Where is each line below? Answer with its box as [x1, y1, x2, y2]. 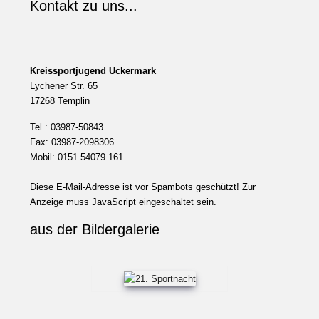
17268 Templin [30, 95, 90, 107]
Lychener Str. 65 [30, 80, 98, 92]
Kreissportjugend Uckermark [30, 66, 156, 77]
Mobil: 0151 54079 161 [30, 152, 123, 163]
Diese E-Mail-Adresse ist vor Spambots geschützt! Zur [30, 182, 256, 193]
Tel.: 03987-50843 [30, 122, 103, 133]
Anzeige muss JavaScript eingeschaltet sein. [30, 197, 216, 208]
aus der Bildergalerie [30, 221, 159, 238]
